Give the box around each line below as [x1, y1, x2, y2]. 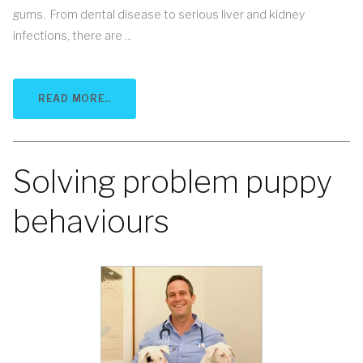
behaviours [13, 203, 169, 240]
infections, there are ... [13, 28, 132, 43]
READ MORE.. [38, 92, 111, 105]
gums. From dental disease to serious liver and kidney [13, 7, 305, 22]
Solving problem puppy [13, 163, 332, 200]
